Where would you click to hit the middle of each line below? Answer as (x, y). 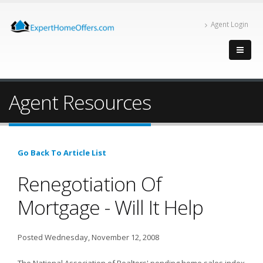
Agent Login (230, 24)
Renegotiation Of (90, 184)
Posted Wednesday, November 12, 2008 (88, 237)
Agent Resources (80, 102)
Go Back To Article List (62, 153)
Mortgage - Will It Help (110, 207)
